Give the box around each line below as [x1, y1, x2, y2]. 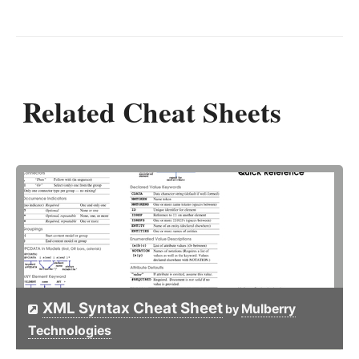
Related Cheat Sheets [22, 91, 281, 133]
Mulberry [241, 301, 296, 317]
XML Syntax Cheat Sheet [42, 299, 223, 318]
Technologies [28, 323, 111, 339]
